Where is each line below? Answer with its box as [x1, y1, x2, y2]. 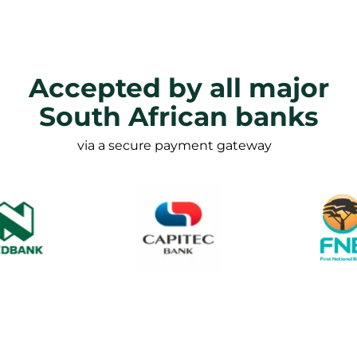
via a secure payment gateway [76, 137, 272, 153]
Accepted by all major [28, 71, 329, 104]
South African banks [38, 100, 319, 132]
